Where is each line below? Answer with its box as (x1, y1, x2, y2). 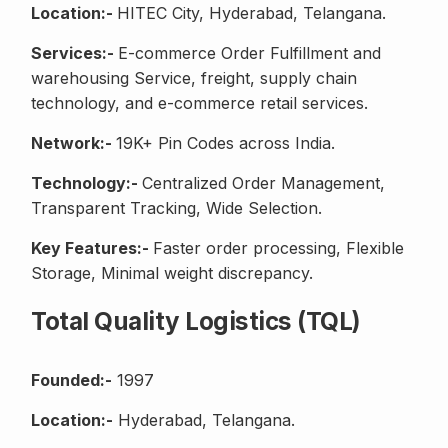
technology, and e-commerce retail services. (31, 93, 368, 114)
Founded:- (31, 370, 112, 391)
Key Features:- (31, 238, 153, 259)
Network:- (31, 133, 116, 154)
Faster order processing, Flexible (153, 238, 404, 259)
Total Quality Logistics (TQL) (31, 307, 361, 337)
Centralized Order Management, (142, 173, 385, 194)
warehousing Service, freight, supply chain (31, 68, 357, 89)
